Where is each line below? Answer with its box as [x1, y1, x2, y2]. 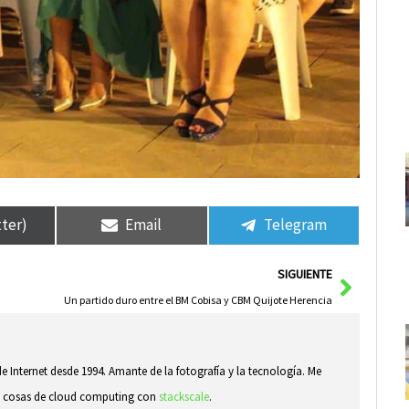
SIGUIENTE [278, 266, 333, 282]
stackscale [159, 388, 210, 404]
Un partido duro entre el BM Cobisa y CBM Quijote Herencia [64, 292, 333, 307]
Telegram [264, 215, 328, 236]
